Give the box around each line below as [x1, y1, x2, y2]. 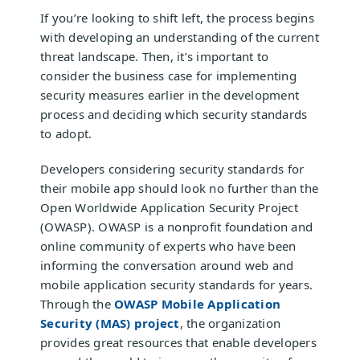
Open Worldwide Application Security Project [40, 199, 298, 215]
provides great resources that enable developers [40, 334, 317, 350]
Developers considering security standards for [40, 161, 305, 177]
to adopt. [40, 125, 92, 141]
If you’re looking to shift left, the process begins [40, 10, 314, 26]
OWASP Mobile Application [114, 296, 280, 312]
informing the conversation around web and [40, 257, 294, 273]
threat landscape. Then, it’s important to [40, 48, 269, 64]
